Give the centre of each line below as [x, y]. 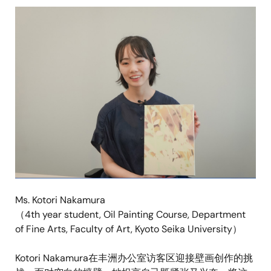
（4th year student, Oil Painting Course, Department [130, 215]
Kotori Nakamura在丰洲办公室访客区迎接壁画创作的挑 [134, 258]
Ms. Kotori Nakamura [60, 200]
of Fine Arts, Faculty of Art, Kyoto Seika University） [129, 229]
